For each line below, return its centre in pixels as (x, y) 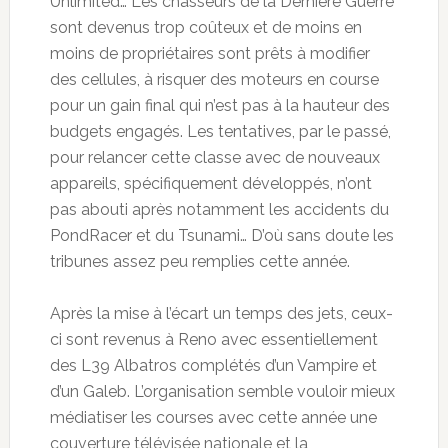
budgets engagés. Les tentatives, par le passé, (220, 131)
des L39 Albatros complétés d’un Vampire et (213, 365)
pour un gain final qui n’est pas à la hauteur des (219, 105)
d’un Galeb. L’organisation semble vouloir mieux (222, 391)
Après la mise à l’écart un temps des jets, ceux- (221, 313)
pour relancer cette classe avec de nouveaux (214, 157)
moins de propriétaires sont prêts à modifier (209, 53)
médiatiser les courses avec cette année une (213, 417)
